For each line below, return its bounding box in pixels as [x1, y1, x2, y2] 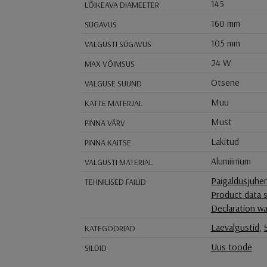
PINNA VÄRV [84, 117, 125, 129]
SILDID [84, 243, 107, 254]
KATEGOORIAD [84, 223, 135, 234]
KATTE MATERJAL [84, 98, 142, 109]
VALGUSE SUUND [84, 78, 142, 89]
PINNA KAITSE [84, 137, 131, 148]
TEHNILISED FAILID [84, 176, 146, 188]
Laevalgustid [210, 221, 259, 234]
